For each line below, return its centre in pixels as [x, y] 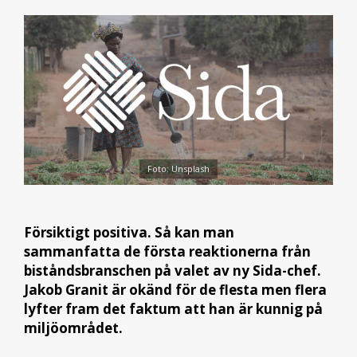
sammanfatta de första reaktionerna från [167, 252]
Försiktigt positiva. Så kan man [129, 233]
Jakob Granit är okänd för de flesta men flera [175, 290]
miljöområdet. [73, 328]
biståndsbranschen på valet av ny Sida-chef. [173, 271]
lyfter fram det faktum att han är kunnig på [173, 309]
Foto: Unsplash [178, 168]
